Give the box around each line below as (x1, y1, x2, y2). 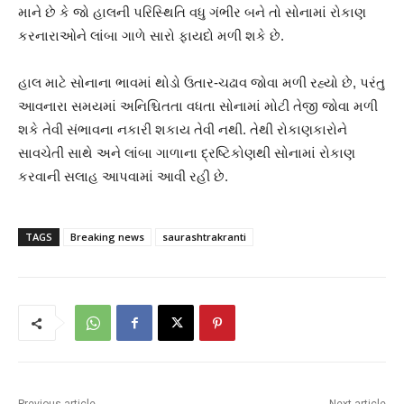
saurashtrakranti (162, 230, 246, 244)
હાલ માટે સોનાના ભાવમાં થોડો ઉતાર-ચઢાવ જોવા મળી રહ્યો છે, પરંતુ (18, 75, 385, 91)
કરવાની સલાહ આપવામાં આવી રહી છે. (18, 169, 228, 185)
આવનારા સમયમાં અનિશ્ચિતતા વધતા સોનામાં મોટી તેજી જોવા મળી (18, 98, 378, 115)
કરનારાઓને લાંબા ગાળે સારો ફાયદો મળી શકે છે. (18, 28, 284, 44)
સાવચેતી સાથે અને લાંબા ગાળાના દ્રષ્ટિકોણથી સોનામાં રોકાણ (18, 145, 355, 161)
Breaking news (70, 230, 144, 244)
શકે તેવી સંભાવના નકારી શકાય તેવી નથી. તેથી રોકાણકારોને (18, 122, 347, 138)
